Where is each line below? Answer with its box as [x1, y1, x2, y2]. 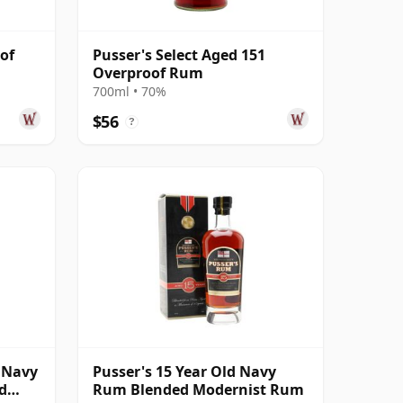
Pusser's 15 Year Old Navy [93, 361, 276, 381]
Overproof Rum [93, 62, 203, 83]
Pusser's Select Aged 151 [93, 44, 265, 65]
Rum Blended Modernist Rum [93, 379, 304, 399]
